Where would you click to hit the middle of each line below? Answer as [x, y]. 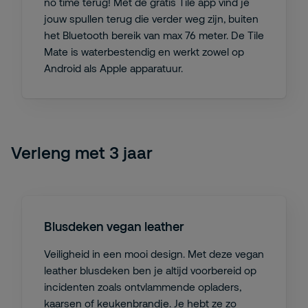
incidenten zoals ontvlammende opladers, [143, 287]
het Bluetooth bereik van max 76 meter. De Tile [154, 35]
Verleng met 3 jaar [82, 152]
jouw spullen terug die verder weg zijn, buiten [151, 19]
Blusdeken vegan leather [114, 226]
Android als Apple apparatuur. [113, 68]
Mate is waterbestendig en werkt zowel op [144, 52]
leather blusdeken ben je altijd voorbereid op [150, 270]
